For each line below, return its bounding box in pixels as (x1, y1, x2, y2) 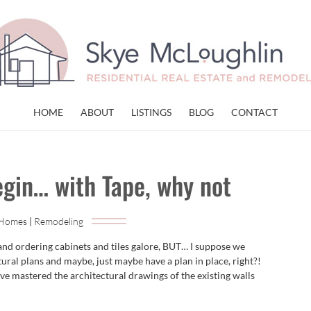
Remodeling (33, 215, 83, 227)
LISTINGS (131, 106, 171, 118)
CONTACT (231, 106, 278, 118)
